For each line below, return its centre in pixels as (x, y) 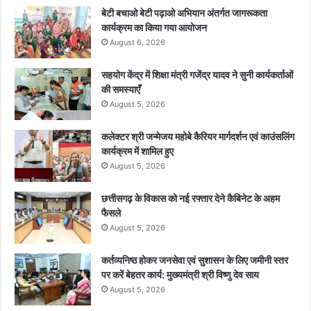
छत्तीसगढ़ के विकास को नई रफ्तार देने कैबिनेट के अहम (191, 199)
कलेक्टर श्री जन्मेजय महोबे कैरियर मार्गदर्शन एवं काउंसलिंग (198, 137)
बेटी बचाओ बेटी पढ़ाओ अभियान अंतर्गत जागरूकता (184, 13)
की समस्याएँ (121, 90)
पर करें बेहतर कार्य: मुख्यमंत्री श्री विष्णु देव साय (180, 275)
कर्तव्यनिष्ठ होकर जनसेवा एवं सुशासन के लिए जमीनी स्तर (195, 260)
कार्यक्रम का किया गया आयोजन (154, 28)
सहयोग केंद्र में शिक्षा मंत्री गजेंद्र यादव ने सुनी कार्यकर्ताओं (197, 75)
